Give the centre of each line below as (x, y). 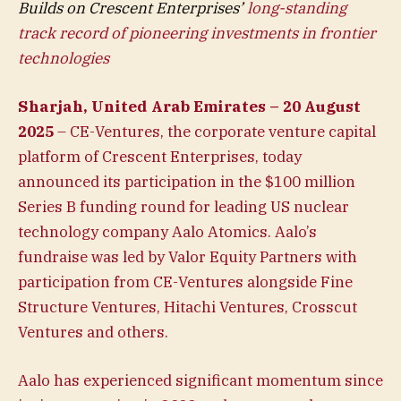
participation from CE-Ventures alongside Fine (185, 282)
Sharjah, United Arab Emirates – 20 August (189, 106)
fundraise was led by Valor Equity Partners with (188, 256)
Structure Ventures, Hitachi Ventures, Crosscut (188, 307)
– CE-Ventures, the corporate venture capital (215, 131)
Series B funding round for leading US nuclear (183, 206)
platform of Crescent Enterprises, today (160, 156)
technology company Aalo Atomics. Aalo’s (167, 231)
